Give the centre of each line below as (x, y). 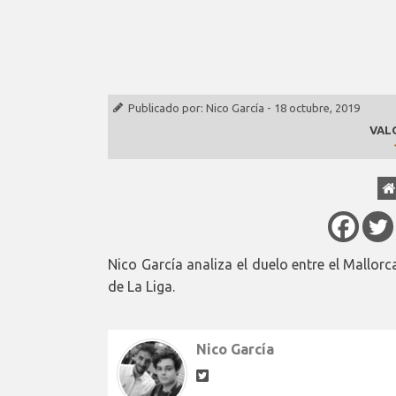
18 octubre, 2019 (317, 107)
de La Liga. (141, 286)
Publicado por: (167, 107)
